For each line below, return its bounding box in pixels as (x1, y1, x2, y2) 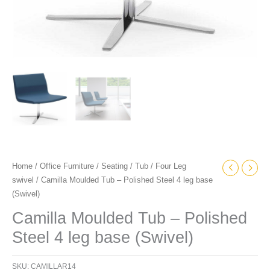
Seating (101, 162, 128, 171)
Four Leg (155, 162, 186, 171)
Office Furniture (40, 162, 94, 171)
